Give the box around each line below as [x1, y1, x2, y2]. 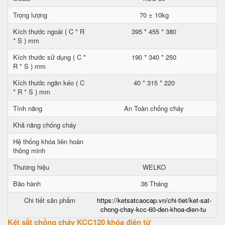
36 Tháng [140, 179, 168, 188]
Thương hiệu [13, 162, 49, 172]
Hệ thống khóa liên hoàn [13, 137, 83, 146]
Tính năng [13, 103, 42, 113]
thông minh [13, 146, 45, 155]
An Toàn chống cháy [124, 103, 184, 113]
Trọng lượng [13, 10, 47, 20]
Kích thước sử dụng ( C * [13, 52, 86, 62]
